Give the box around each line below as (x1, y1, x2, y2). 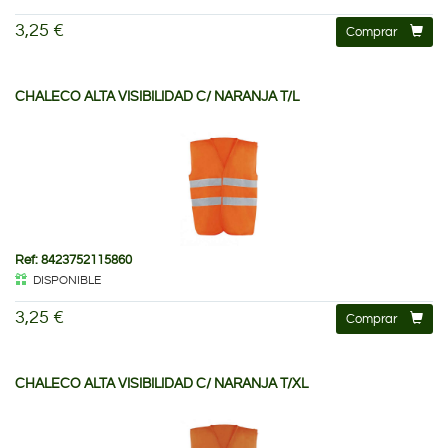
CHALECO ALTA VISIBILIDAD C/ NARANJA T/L (15, 89, 299, 104)
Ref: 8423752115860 (15, 252, 132, 267)
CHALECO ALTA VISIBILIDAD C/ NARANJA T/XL (15, 376, 308, 391)
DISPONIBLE (33, 273, 101, 287)
